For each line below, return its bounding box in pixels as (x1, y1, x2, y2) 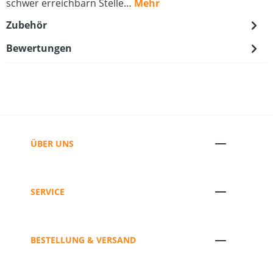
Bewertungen (6, 41, 72, 55)
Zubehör (6, 18, 47, 32)
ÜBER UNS (30, 137, 74, 149)
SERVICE (30, 185, 65, 197)
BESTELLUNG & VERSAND (30, 234, 136, 246)
